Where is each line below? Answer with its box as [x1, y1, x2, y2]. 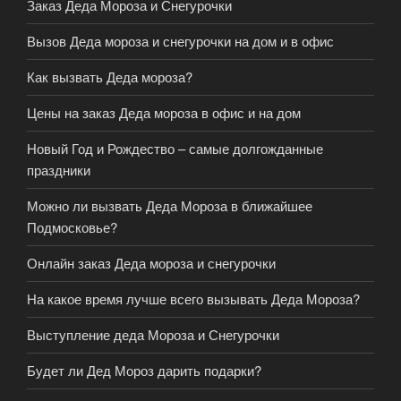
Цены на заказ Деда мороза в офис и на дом [27, 103, 301, 122]
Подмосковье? [27, 218, 117, 236]
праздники [27, 160, 90, 179]
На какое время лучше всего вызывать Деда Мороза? [27, 289, 360, 308]
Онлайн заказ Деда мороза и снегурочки [27, 253, 276, 272]
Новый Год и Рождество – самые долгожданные [27, 139, 323, 158]
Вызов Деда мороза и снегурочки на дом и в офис [27, 31, 334, 50]
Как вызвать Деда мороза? [27, 67, 192, 86]
